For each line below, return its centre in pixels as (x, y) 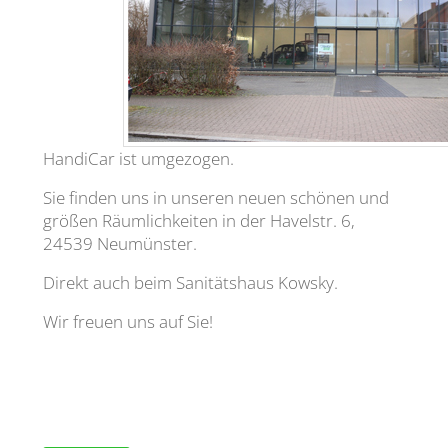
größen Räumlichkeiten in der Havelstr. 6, (198, 220)
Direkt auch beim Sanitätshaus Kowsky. (190, 282)
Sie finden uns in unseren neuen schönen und (215, 197)
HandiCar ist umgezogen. (138, 158)
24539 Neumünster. (119, 243)
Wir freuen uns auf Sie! (127, 321)
